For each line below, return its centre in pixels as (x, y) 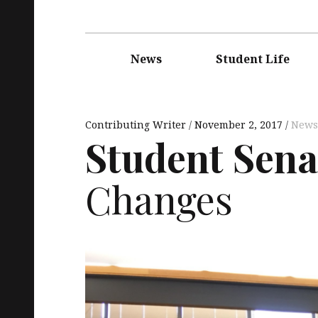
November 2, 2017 (238, 124)
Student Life (253, 59)
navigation (110, 54)
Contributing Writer (137, 124)
